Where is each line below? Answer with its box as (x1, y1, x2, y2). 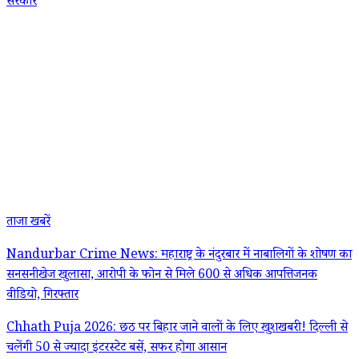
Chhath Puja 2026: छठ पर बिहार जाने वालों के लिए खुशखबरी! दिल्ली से (6, 319, 348, 340)
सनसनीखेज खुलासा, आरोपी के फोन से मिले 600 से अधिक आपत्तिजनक (6, 266, 317, 287)
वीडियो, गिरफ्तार (6, 286, 79, 307)
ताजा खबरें (6, 213, 50, 234)
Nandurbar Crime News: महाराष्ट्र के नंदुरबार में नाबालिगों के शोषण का (6, 246, 352, 267)
